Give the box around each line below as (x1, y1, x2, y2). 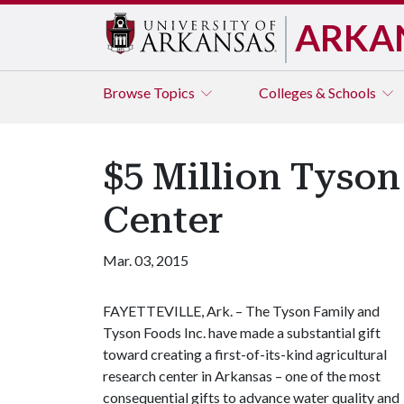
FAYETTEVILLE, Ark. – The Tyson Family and (103, 302, 380, 319)
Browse (103, 84, 153, 101)
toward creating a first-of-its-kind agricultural (103, 345, 387, 363)
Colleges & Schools (259, 84, 379, 101)
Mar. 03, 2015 (103, 252, 188, 269)
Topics (153, 84, 197, 101)
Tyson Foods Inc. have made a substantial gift (103, 324, 381, 341)
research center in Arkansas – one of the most (103, 367, 381, 384)
